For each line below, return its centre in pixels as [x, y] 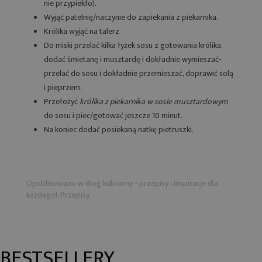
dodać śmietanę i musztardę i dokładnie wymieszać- [133, 59]
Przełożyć [62, 101]
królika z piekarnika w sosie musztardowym [154, 101]
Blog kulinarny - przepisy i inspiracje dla [152, 183]
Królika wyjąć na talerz [82, 31]
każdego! [42, 195]
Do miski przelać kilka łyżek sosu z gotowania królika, [133, 45]
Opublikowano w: [56, 183]
